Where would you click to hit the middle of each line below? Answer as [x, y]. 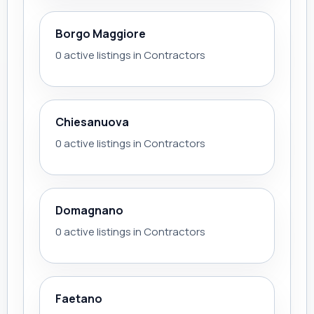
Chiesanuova [92, 122]
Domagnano [89, 210]
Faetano [79, 299]
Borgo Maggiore [101, 34]
